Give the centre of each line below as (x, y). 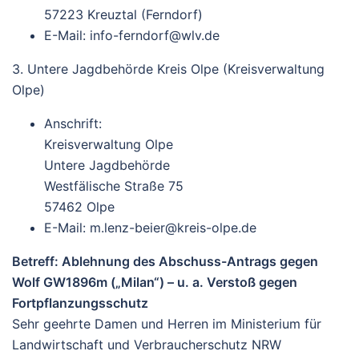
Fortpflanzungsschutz (80, 303)
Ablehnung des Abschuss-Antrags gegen (188, 262)
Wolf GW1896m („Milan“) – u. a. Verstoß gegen (155, 282)
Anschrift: (73, 124)
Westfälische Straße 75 (114, 186)
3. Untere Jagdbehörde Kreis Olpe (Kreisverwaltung (168, 69)
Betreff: (35, 262)
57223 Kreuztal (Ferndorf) (123, 15)
